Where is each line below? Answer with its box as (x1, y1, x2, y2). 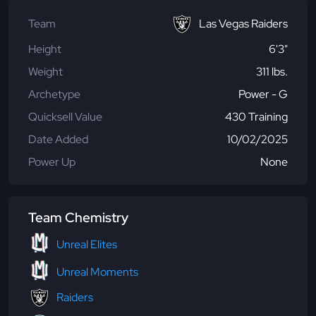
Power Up (28, 154, 75, 169)
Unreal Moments (56, 265, 138, 280)
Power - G (238, 86, 288, 102)
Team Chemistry (28, 208, 128, 226)
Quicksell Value (28, 109, 102, 124)
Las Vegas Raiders (199, 16, 288, 31)
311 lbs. (256, 63, 288, 79)
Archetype (28, 86, 80, 102)
